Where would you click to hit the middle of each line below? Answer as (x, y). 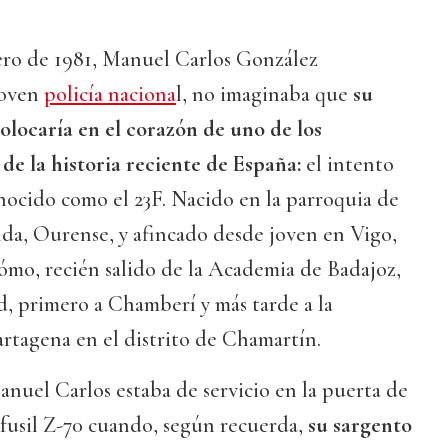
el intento (350, 164)
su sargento (360, 425)
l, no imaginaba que (264, 94)
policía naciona (110, 94)
